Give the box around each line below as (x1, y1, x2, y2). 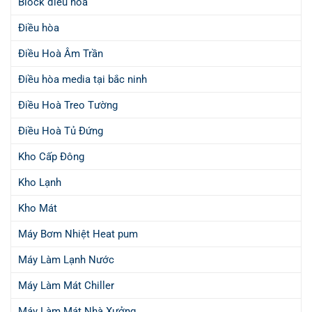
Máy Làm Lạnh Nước (18, 253, 114, 267)
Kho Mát (18, 202, 57, 215)
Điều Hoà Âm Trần (18, 47, 103, 61)
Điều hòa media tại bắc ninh (18, 73, 147, 86)
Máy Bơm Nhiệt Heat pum (18, 228, 138, 241)
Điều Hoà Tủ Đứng (18, 125, 103, 138)
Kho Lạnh (18, 176, 61, 189)
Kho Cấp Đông (18, 150, 84, 164)
